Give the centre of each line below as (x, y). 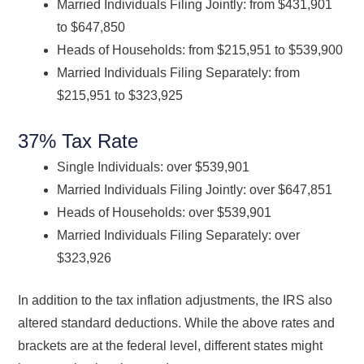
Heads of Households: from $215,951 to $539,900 (200, 50)
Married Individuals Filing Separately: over (179, 235)
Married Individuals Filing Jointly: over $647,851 (200, 189)
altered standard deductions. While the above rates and (177, 323)
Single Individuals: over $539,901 (160, 167)
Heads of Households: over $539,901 (165, 212)
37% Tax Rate (78, 141)
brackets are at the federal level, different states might (171, 345)
